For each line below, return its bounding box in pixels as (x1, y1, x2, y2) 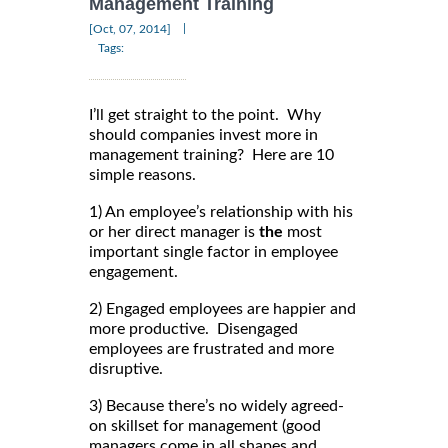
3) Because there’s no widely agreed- (89, 398, 344, 415)
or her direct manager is (89, 224, 259, 241)
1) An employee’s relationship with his (89, 204, 353, 221)
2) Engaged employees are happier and (89, 301, 356, 318)
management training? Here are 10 (89, 147, 334, 164)
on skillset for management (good (89, 418, 321, 435)
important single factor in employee (89, 244, 338, 261)
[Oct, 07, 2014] (89, 23, 171, 36)
